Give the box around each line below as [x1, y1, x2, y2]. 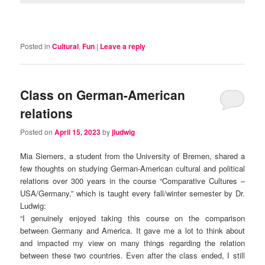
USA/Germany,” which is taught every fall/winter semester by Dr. [20, 187, 245, 199]
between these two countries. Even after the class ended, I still [20, 249, 245, 261]
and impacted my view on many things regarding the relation [20, 237, 245, 248]
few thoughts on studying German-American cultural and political [20, 162, 245, 174]
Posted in [20, 41, 51, 51]
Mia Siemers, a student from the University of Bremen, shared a [20, 150, 245, 161]
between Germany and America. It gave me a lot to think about [20, 224, 245, 236]
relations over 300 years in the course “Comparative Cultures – [20, 174, 245, 186]
